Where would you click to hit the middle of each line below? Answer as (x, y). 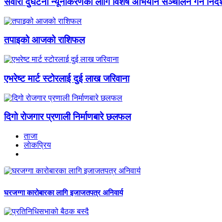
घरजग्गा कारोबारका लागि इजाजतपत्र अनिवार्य (63, 193)
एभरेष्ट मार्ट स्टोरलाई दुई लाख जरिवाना (67, 78)
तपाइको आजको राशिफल (44, 40)
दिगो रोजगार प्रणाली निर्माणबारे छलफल (67, 117)
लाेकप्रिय (37, 145)
